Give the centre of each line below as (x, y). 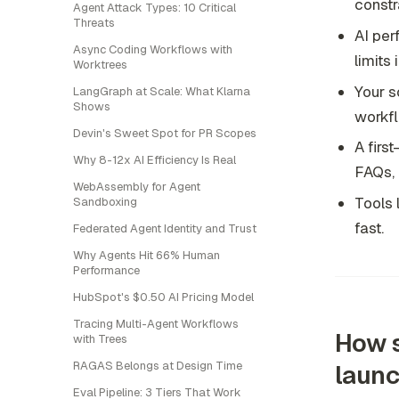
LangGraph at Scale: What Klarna (162, 91)
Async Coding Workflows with (153, 49)
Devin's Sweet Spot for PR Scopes (165, 133)
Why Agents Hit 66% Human (147, 255)
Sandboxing (105, 202)
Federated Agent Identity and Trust (165, 228)
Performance (106, 270)
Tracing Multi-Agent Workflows (156, 324)
